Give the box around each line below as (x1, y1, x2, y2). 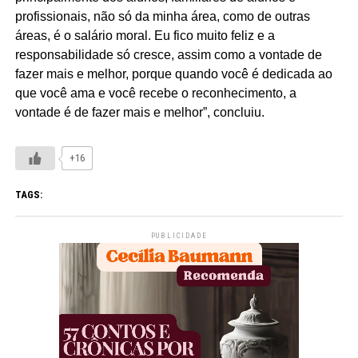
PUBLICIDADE (150, 232, 208, 241)
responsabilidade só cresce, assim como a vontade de (14, 48, 322, 62)
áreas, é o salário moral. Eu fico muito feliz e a (14, 29, 275, 43)
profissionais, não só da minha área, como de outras (14, 10, 310, 24)
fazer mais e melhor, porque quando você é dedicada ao (14, 67, 332, 82)
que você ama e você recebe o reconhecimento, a (14, 86, 296, 101)
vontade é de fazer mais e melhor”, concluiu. (14, 105, 265, 120)
